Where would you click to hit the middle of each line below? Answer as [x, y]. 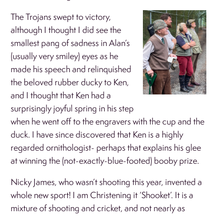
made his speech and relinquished [71, 69]
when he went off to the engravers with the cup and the [108, 121]
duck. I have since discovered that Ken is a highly [97, 134]
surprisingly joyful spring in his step [72, 108]
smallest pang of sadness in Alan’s [70, 43]
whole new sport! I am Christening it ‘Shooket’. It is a [102, 195]
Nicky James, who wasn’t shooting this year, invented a [107, 182]
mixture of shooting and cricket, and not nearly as [98, 208]
